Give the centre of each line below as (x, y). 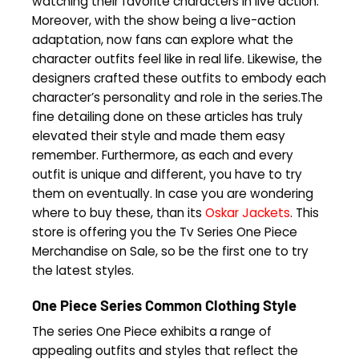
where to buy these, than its (119, 213)
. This (305, 213)
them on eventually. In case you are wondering (173, 194)
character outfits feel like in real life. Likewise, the (177, 59)
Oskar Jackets (248, 213)
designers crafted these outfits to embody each (179, 79)
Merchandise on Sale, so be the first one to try (170, 252)
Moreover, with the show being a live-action (164, 21)
